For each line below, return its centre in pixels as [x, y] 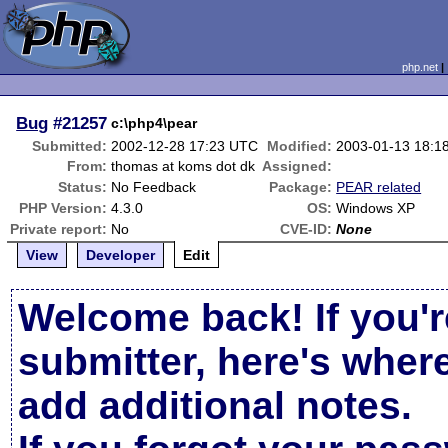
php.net [419, 67]
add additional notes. [215, 405]
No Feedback [154, 187]
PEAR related [379, 187]
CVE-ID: [306, 229]
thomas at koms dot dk [183, 166]
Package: [301, 187]
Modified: [300, 146]
